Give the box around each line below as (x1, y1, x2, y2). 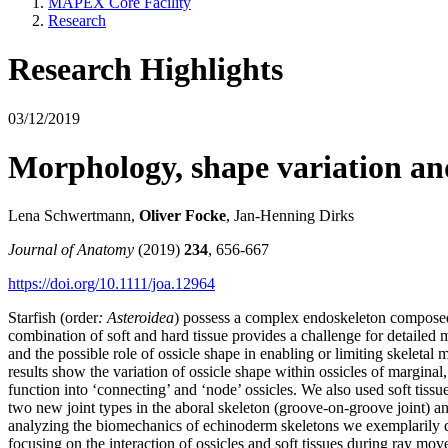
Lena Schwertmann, (8, 207, 139, 225)
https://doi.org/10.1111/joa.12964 (8, 275, 215, 293)
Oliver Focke (139, 207, 226, 225)
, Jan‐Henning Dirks (226, 207, 354, 225)
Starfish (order (8, 309, 98, 327)
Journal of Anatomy (8, 241, 138, 259)
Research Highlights (8, 51, 283, 88)
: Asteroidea (98, 309, 174, 327)
